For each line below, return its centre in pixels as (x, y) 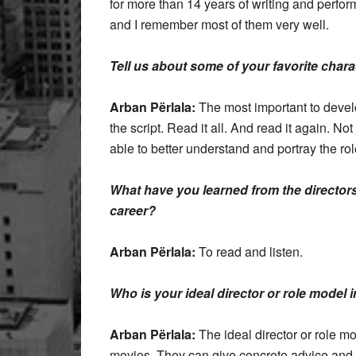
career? (133, 210)
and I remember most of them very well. (219, 24)
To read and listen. (249, 252)
